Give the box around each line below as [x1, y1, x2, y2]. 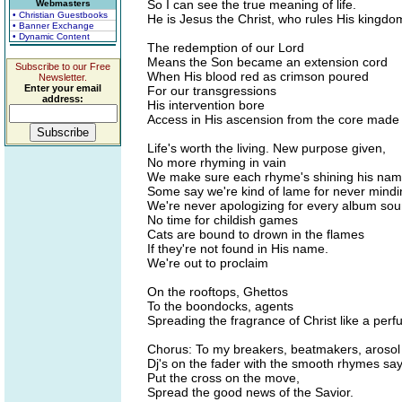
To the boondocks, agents [147, 299, 293, 313]
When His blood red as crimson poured [147, 69, 369, 83]
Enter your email [24, 83, 101, 93]
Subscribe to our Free [15, 61, 110, 72]
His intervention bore [147, 98, 265, 112]
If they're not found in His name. [147, 241, 328, 256]
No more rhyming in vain [147, 155, 286, 170]
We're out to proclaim [147, 256, 268, 270]
